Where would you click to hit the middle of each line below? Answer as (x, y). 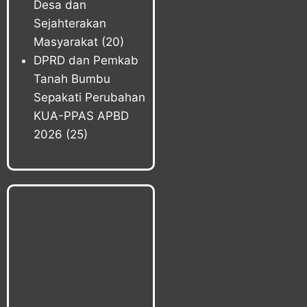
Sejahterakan (70, 24)
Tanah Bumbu (72, 79)
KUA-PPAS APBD (81, 116)
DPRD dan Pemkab (86, 61)
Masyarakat (65, 42)
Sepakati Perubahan (89, 98)
